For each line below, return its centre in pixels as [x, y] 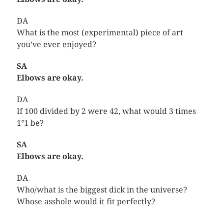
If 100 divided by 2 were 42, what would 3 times [106, 111]
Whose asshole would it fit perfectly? [86, 201]
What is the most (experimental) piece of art [100, 32]
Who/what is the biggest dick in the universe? [102, 190]
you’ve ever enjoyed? [56, 44]
